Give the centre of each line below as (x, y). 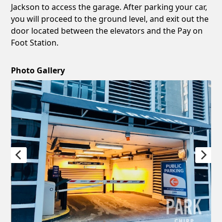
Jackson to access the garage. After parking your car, (109, 7)
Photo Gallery (38, 70)
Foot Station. (35, 42)
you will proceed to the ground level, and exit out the (110, 19)
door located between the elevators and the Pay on (107, 30)
